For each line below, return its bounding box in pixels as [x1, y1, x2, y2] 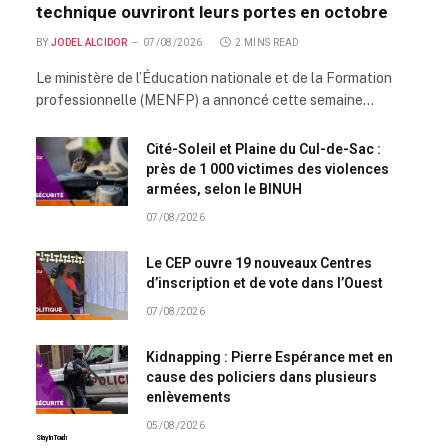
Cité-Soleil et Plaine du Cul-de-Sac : [146, 141, 381, 158]
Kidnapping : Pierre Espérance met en [146, 349, 393, 366]
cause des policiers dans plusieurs [146, 369, 377, 386]
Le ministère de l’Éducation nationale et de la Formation [36, 70, 392, 87]
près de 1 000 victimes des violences [146, 161, 389, 178]
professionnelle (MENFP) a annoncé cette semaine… [36, 92, 374, 109]
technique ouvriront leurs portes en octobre [36, 2, 388, 23]
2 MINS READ [235, 37, 300, 49]
